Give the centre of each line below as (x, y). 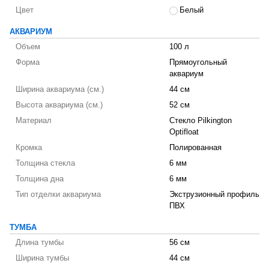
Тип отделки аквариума (58, 195)
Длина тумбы (40, 243)
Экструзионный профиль (214, 195)
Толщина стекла (45, 163)
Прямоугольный (198, 62)
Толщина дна (40, 179)
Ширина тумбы (42, 258)
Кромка (29, 148)
